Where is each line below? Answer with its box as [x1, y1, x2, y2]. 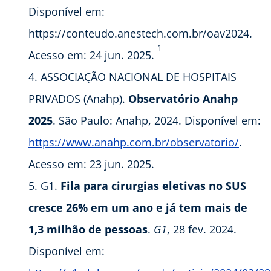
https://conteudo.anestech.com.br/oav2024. [28, 26, 252, 41]
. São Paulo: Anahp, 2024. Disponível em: [53, 113, 261, 128]
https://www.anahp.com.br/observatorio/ [28, 135, 239, 150]
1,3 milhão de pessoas [28, 222, 148, 237]
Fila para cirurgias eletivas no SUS [60, 178, 246, 194]
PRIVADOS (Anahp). [28, 91, 128, 106]
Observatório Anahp [128, 91, 238, 106]
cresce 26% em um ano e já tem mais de [28, 200, 247, 215]
